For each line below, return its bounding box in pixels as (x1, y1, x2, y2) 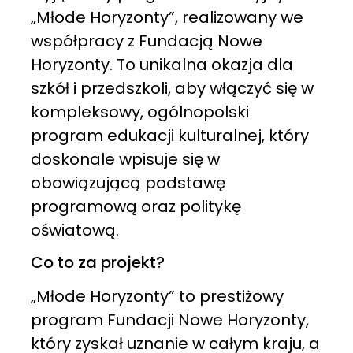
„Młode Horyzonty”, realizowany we (30, 6, 303, 29)
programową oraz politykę (30, 195, 241, 218)
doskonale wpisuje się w (30, 148, 220, 171)
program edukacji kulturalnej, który (30, 124, 309, 147)
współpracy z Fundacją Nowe (30, 30, 262, 53)
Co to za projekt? (30, 251, 165, 274)
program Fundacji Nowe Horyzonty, (30, 309, 309, 332)
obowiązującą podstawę (30, 172, 225, 195)
